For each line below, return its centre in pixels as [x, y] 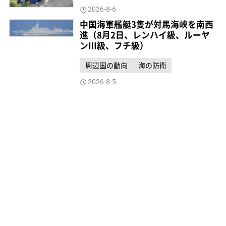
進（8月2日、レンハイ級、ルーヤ [145, 35]
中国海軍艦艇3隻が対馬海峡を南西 [147, 24]
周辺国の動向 [106, 65]
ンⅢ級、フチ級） [114, 45]
